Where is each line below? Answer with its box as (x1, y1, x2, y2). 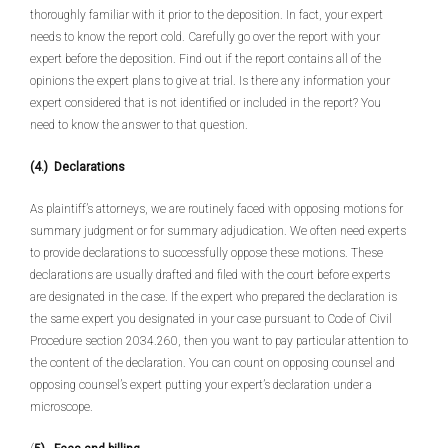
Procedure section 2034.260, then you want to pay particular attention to (30, 334, 408, 348)
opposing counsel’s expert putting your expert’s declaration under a (30, 378, 372, 392)
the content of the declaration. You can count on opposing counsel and (30, 356, 395, 370)
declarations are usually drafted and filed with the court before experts (30, 268, 390, 282)
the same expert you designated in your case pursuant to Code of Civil (30, 312, 392, 326)
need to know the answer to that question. (30, 118, 248, 132)
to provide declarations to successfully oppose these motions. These (30, 246, 383, 260)
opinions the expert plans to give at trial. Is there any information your (30, 74, 390, 88)
